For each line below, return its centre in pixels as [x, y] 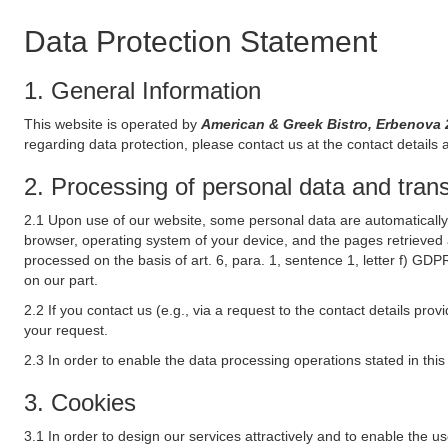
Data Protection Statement [200, 41]
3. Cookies [80, 402]
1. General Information [142, 90]
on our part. [61, 280]
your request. [66, 330]
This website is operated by [112, 124]
